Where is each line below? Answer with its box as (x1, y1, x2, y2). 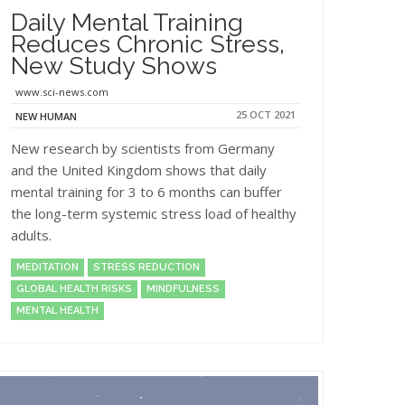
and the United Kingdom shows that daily (11, 160, 267, 179)
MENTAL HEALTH (16, 304, 99, 316)
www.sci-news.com (15, 84, 108, 99)
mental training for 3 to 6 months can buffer (11, 182, 282, 201)
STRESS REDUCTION (93, 260, 200, 273)
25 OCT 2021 (236, 107, 296, 121)
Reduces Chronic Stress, (11, 29, 285, 58)
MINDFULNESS (146, 282, 220, 295)
